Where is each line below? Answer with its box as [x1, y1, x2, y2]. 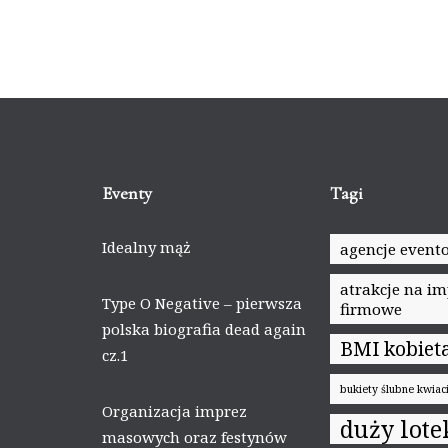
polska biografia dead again [102, 319, 306, 339]
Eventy [102, 182, 152, 204]
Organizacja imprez [102, 401, 247, 421]
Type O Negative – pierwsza [102, 293, 302, 313]
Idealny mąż [102, 237, 191, 257]
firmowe [340, 299, 402, 319]
